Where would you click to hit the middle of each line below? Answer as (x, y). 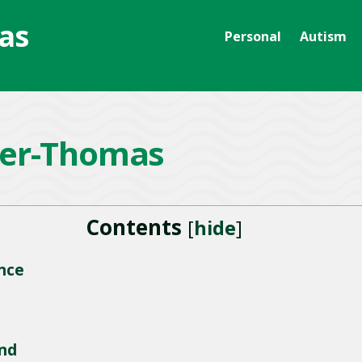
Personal (253, 36)
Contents (133, 227)
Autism (323, 36)
